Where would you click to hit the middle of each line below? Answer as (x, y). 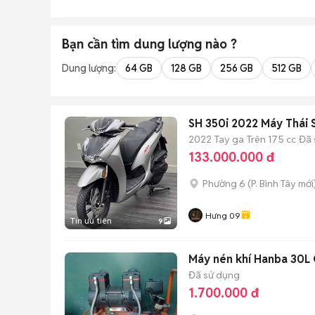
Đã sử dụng (214, 275)
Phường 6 (224, 184)
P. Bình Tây (274, 184)
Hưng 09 (223, 216)
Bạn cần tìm (98, 44)
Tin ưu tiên (91, 220)
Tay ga (229, 139)
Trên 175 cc (271, 139)
